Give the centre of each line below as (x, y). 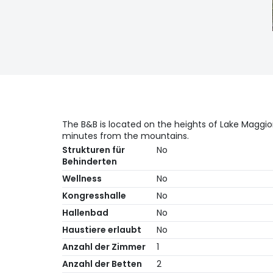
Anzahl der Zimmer (104, 247)
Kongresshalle (94, 196)
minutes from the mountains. (126, 136)
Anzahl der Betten (102, 264)
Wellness (82, 179)
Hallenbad (85, 213)
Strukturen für (94, 150)
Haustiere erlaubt (102, 230)
